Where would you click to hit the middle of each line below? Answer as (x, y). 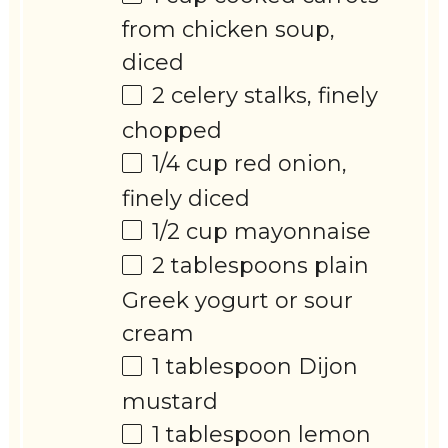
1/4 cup (190, 164)
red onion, (288, 164)
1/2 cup (190, 231)
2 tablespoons (230, 266)
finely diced (186, 198)
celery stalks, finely (272, 96)
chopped (172, 131)
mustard (170, 401)
